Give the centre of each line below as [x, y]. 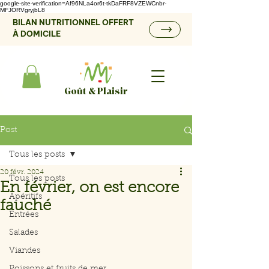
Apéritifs [26, 197]
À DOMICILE [37, 34]
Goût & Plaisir [96, 92]
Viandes [25, 251]
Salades [23, 233]
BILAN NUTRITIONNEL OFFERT [73, 22]
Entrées [24, 215]
